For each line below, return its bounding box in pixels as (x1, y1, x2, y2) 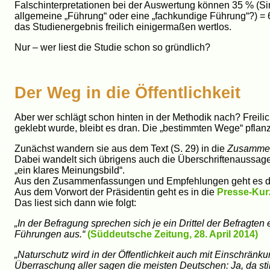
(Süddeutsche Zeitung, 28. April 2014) (87, 228, 258, 239)
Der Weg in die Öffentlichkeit (14, 83, 240, 102)
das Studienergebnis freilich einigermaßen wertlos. (14, 21, 231, 32)
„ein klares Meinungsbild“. (14, 165, 125, 175)
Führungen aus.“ (14, 228, 85, 239)
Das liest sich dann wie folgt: (14, 197, 136, 208)
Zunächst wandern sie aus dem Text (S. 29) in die (14, 143, 227, 154)
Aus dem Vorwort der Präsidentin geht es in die (14, 186, 217, 197)
